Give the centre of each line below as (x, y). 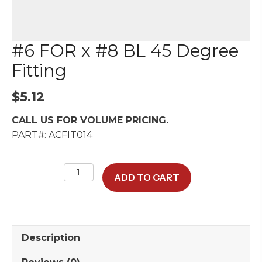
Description (51, 238)
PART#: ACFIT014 (52, 135)
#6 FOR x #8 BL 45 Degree (125, 51)
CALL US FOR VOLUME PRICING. (90, 120)
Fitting (39, 71)
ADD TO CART (146, 177)
